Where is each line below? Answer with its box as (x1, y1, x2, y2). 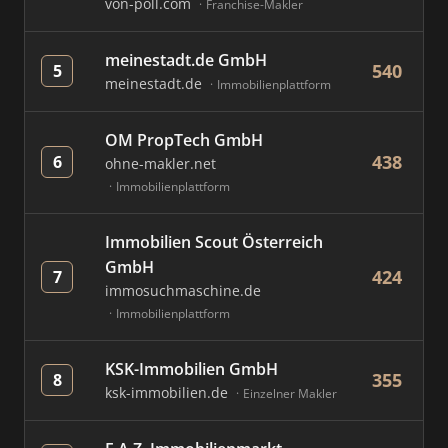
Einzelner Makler (243, 385, 337, 402)
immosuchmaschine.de (105, 281, 261, 300)
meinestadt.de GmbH (105, 49, 267, 71)
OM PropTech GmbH (105, 129, 263, 151)
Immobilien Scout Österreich (105, 231, 323, 253)
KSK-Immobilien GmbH (105, 358, 278, 380)
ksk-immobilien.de (105, 383, 232, 402)
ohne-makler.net (105, 154, 216, 173)
